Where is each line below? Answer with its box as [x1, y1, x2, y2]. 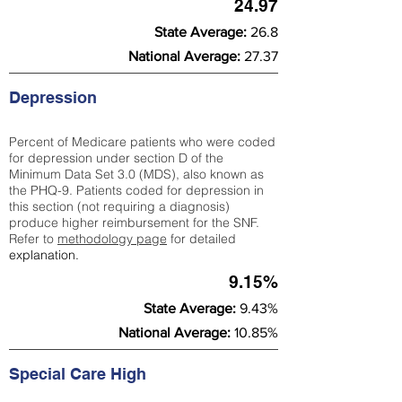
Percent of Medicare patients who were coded [9, 134, 275, 150]
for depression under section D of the [9, 150, 223, 166]
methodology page [57, 231, 167, 247]
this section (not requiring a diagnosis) [9, 198, 230, 214]
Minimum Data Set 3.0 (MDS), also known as [9, 166, 264, 182]
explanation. [9, 247, 79, 263]
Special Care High [9, 364, 151, 383]
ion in [233, 182, 264, 198]
